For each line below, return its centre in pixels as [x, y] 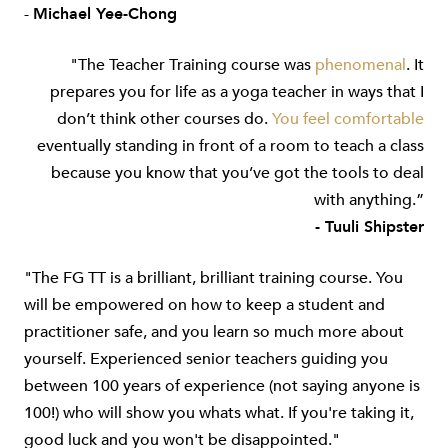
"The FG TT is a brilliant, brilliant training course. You [213, 277]
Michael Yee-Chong [105, 13]
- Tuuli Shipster [369, 226]
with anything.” [369, 199]
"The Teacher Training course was [192, 64]
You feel [301, 118]
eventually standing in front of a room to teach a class [230, 145]
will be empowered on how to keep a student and [204, 304]
